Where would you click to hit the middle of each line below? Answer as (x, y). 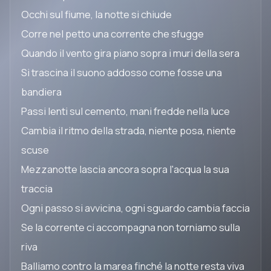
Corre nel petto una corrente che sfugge (113, 34)
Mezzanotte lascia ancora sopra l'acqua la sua (125, 169)
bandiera (41, 92)
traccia (37, 188)
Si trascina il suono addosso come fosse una (122, 72)
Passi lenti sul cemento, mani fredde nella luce (126, 111)
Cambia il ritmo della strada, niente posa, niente (129, 130)
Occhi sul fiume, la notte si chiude (96, 14)
